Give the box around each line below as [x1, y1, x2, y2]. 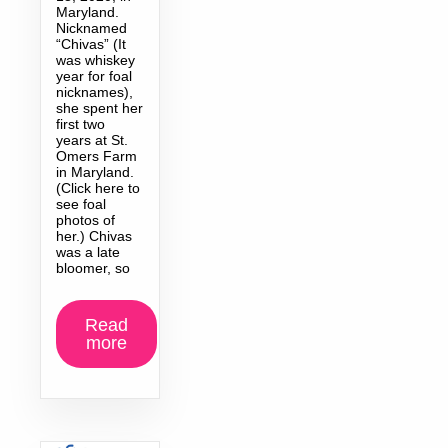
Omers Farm [56, 147, 137, 164]
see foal [56, 195, 106, 212]
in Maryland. [56, 163, 134, 180]
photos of [56, 211, 115, 228]
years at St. [56, 131, 128, 148]
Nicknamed [56, 19, 127, 36]
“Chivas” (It [56, 35, 126, 52]
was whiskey [56, 51, 135, 68]
